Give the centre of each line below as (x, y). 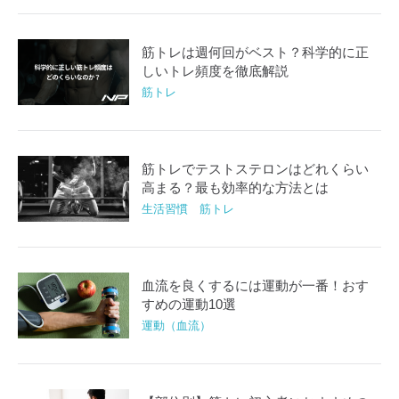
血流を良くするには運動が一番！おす (256, 285)
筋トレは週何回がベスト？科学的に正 (256, 52)
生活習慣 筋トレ (188, 209)
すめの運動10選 (189, 304)
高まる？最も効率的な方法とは (236, 187)
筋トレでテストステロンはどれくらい (256, 169)
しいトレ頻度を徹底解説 (216, 71)
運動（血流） (177, 326)
